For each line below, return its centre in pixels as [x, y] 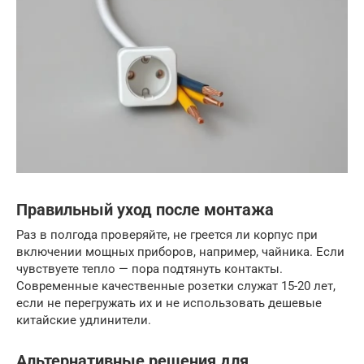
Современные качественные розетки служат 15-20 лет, [176, 286]
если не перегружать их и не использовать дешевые [169, 303]
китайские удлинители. [84, 320]
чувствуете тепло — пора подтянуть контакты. [149, 269]
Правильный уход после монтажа [145, 210]
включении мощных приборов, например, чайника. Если [180, 251]
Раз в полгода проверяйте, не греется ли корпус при [167, 234]
